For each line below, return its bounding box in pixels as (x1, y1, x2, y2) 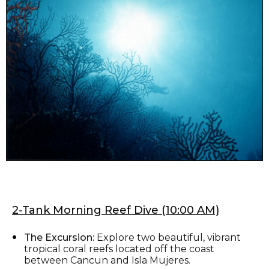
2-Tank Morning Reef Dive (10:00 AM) (12, 203, 219, 217)
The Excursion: (24, 231, 94, 243)
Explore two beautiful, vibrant (94, 231, 241, 243)
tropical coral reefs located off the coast (24, 243, 214, 255)
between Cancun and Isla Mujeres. (24, 254, 190, 266)
